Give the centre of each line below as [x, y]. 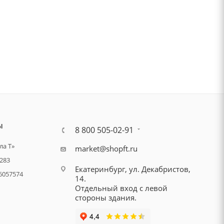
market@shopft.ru [106, 148]
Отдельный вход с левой [121, 188]
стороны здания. [105, 197]
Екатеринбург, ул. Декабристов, [132, 169]
